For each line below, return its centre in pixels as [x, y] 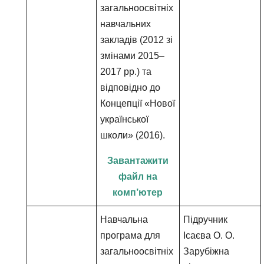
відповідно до [131, 88]
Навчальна [124, 220]
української [125, 119]
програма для [131, 235]
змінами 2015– [133, 56]
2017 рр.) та [126, 72]
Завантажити [138, 161]
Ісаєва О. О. [209, 235]
